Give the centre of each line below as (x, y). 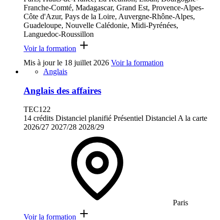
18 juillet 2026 (87, 62)
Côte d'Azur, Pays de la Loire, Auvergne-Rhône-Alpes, (109, 16)
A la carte (192, 118)
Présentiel (128, 118)
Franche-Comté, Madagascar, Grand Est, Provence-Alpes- (114, 7)
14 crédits (39, 118)
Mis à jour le (44, 62)
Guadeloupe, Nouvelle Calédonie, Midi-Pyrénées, (101, 25)
